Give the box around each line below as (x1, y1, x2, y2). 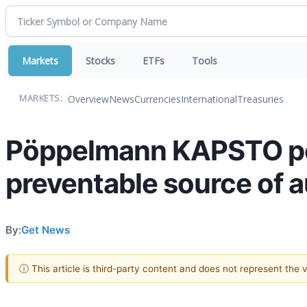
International (181, 92, 237, 106)
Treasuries (237, 92, 284, 106)
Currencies (134, 92, 181, 106)
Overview (68, 92, 109, 106)
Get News (21, 223, 70, 236)
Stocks (86, 54, 115, 67)
